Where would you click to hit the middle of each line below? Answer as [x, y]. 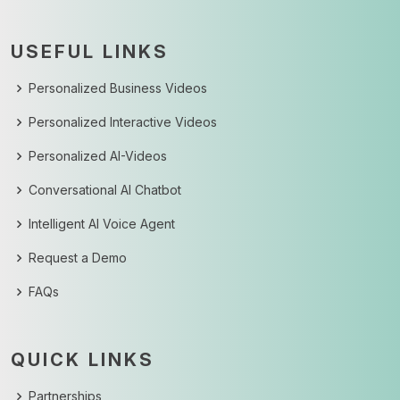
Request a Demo [78, 258]
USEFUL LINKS [90, 52]
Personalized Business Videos [118, 88]
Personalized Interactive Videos [123, 122]
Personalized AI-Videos [98, 156]
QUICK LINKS [83, 360]
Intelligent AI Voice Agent [102, 224]
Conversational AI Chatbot [105, 190]
